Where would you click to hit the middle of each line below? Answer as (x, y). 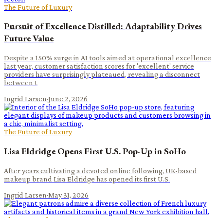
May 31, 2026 (68, 195)
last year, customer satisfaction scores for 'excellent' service (99, 66)
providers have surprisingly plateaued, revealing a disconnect (102, 74)
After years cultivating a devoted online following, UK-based (100, 170)
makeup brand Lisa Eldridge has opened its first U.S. (87, 179)
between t (21, 83)
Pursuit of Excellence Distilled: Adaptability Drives (103, 26)
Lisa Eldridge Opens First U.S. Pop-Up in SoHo (95, 151)
